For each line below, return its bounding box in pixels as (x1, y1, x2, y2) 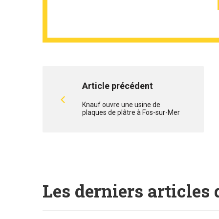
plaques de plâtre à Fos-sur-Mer (82, 109, 180, 116)
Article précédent (82, 81, 153, 91)
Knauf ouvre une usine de (82, 101, 160, 109)
